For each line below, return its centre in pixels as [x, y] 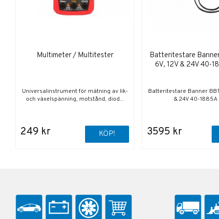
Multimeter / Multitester [75, 56]
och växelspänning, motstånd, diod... [75, 99]
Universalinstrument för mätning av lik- [75, 92]
